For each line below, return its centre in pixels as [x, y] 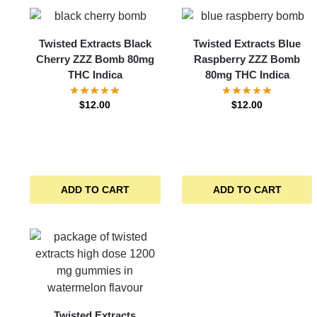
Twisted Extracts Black [95, 44]
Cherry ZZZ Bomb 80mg [95, 59]
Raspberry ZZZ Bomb [247, 59]
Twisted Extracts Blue [247, 44]
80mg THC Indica [247, 75]
